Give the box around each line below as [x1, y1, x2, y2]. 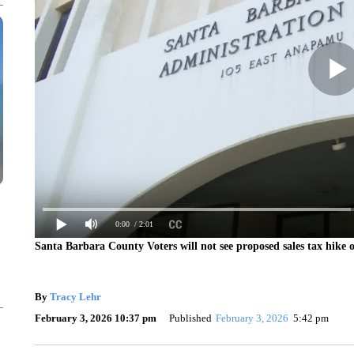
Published [168, 311, 212, 324]
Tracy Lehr [49, 290, 101, 303]
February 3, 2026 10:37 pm [34, 311, 156, 324]
